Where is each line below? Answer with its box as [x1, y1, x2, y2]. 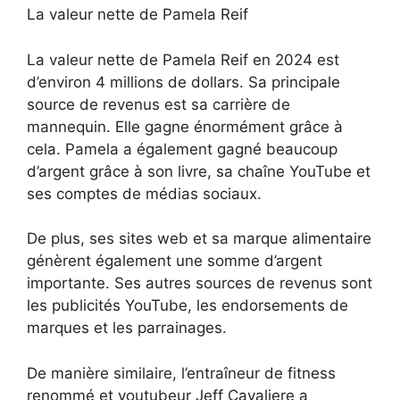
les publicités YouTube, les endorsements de [27, 296, 348, 315]
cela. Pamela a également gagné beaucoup [27, 139, 337, 158]
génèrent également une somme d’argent [27, 252, 322, 271]
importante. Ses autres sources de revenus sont [27, 274, 372, 293]
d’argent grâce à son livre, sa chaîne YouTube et [27, 162, 371, 180]
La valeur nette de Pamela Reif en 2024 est [27, 50, 339, 69]
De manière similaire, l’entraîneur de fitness [27, 363, 336, 382]
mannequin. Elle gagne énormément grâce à [27, 117, 343, 136]
